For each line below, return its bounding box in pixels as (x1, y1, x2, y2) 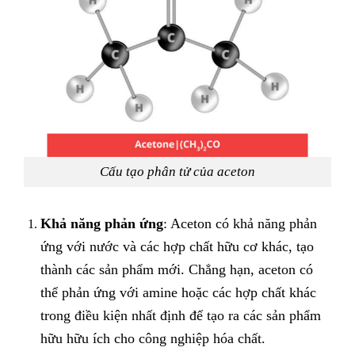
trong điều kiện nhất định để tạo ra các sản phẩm (40, 307, 321, 323)
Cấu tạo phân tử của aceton (100, 164, 255, 180)
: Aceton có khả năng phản (162, 215, 317, 231)
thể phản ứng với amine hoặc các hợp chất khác (40, 284, 316, 300)
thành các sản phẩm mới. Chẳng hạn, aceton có (40, 261, 313, 277)
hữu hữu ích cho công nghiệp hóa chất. (40, 330, 265, 346)
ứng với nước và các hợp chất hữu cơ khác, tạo (40, 238, 314, 254)
